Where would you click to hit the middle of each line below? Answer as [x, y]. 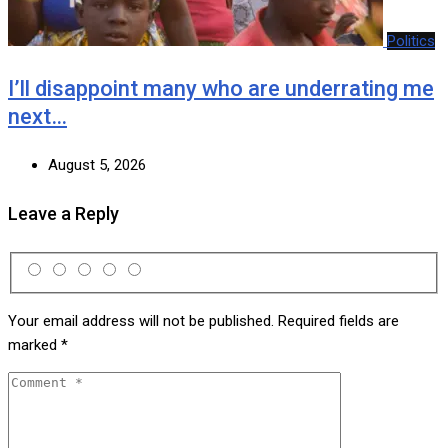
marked [34, 345]
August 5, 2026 [97, 164]
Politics [411, 40]
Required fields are [338, 321]
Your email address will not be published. [141, 321]
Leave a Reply [63, 213]
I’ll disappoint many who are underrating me [221, 88]
